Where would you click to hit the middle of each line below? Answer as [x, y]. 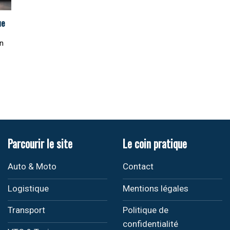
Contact [138, 167]
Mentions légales [155, 188]
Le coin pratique [155, 143]
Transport [26, 210]
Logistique [28, 188]
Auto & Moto [32, 167]
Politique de [145, 210]
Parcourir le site [40, 143]
